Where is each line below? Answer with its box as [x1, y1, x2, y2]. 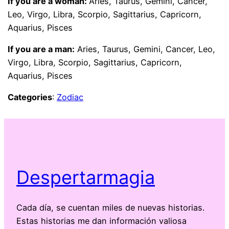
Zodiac [57, 92, 84, 103]
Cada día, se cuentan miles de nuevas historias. [16, 202, 204, 213]
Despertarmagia [16, 166, 155, 189]
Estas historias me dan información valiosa [16, 216, 187, 226]
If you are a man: [8, 44, 75, 55]
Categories [8, 92, 53, 103]
